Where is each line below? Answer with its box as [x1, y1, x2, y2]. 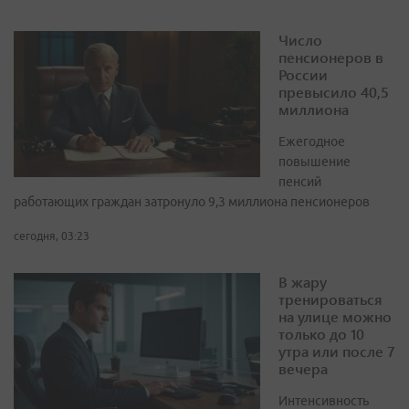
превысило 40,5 [278, 82, 389, 102]
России [278, 65, 328, 85]
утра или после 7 [278, 341, 395, 362]
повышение [278, 154, 351, 170]
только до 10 [278, 324, 364, 344]
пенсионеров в [278, 47, 383, 68]
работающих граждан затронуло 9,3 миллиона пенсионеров [14, 194, 370, 210]
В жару [278, 272, 327, 292]
